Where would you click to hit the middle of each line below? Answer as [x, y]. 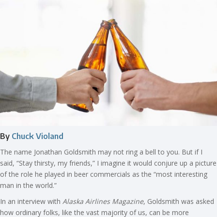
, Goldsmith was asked [179, 201]
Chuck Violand [38, 136]
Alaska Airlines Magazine [103, 201]
